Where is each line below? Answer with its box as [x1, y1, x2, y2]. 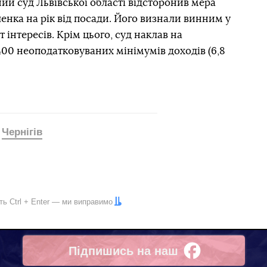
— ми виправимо [49, 197, 113, 206]
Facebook [68, 252, 123, 265]
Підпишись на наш [68, 244, 178, 257]
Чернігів [2, 126, 42, 138]
